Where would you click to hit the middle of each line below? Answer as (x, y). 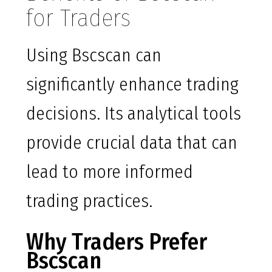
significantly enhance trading (132, 85)
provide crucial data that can (132, 143)
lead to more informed (110, 172)
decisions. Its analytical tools (134, 114)
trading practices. (89, 201)
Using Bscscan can (94, 56)
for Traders (78, 19)
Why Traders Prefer (117, 242)
